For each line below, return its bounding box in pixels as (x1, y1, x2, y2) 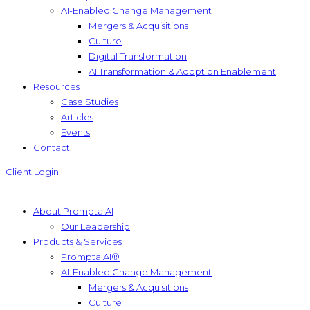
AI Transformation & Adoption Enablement (89, 66, 276, 77)
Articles (61, 111, 93, 122)
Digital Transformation (89, 51, 187, 62)
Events (61, 127, 90, 138)
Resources (33, 81, 80, 92)
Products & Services (33, 236, 122, 247)
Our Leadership (61, 221, 130, 232)
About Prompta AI (33, 206, 113, 217)
